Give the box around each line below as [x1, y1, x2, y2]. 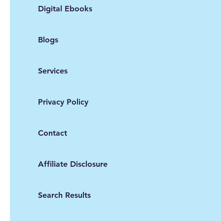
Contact [38, 128, 67, 138]
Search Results [38, 190, 91, 200]
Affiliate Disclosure [38, 159, 108, 169]
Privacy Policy [38, 97, 88, 107]
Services [38, 66, 68, 76]
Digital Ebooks [38, 4, 92, 14]
